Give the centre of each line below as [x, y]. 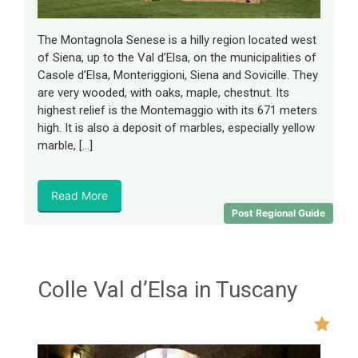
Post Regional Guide [278, 213]
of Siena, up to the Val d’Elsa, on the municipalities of [177, 57]
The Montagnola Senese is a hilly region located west [177, 40]
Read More [80, 195]
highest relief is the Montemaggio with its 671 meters [177, 110]
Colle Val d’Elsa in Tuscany [167, 289]
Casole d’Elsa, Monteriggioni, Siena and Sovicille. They [178, 75]
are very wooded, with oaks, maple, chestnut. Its [163, 92]
